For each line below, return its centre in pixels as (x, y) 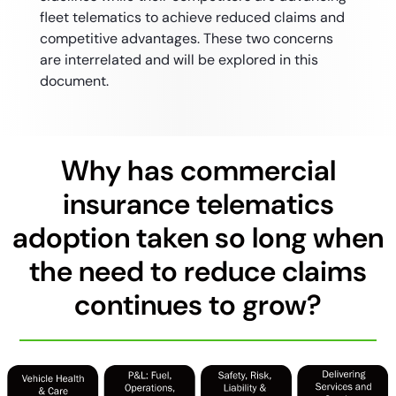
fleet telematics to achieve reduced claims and (192, 17)
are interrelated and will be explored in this (179, 60)
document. (74, 81)
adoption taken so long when (198, 238)
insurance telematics (198, 204)
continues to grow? (198, 305)
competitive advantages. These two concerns (186, 38)
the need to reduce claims (198, 271)
